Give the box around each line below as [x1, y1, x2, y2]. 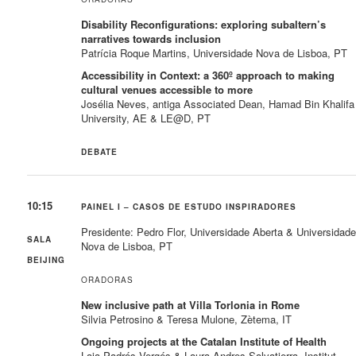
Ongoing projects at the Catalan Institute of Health [81, 333, 327, 349]
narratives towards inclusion [81, 30, 222, 46]
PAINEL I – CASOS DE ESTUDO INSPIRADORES [81, 200, 297, 212]
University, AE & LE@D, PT [81, 110, 211, 126]
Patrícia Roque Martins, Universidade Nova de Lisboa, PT [81, 44, 348, 60]
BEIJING [27, 253, 66, 265]
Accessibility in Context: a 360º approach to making [81, 67, 335, 83]
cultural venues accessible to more [81, 81, 253, 97]
